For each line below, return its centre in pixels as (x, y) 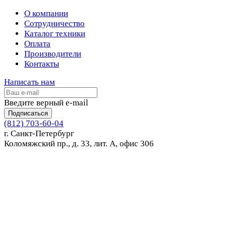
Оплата (37, 43)
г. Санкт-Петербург (39, 133)
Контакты (42, 64)
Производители (53, 53)
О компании (46, 13)
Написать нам (30, 82)
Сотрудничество (54, 23)
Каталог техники (55, 33)
